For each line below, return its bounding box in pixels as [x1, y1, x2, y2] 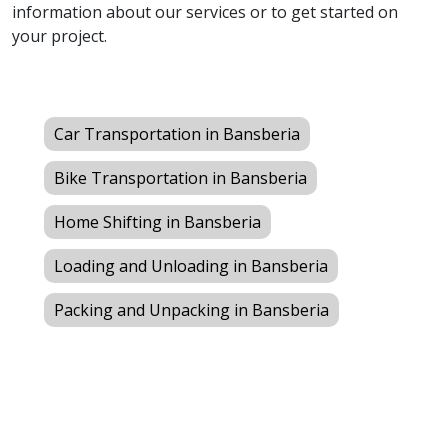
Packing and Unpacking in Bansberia [54, 299, 329, 322]
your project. [12, 25, 107, 48]
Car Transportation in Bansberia [54, 123, 300, 146]
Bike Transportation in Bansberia [54, 167, 307, 190]
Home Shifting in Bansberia [54, 211, 261, 234]
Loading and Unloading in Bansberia [54, 255, 328, 278]
